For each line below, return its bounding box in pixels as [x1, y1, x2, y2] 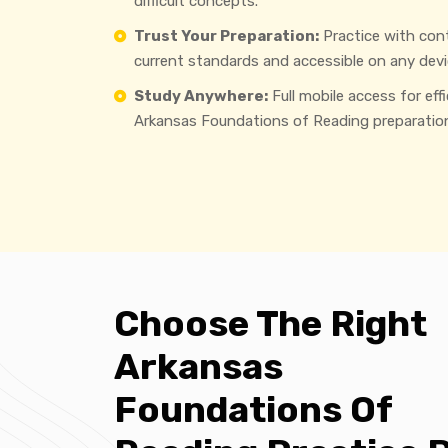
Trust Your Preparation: [134, 27, 319, 46]
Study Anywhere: [134, 87, 268, 106]
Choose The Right [114, 301, 427, 345]
